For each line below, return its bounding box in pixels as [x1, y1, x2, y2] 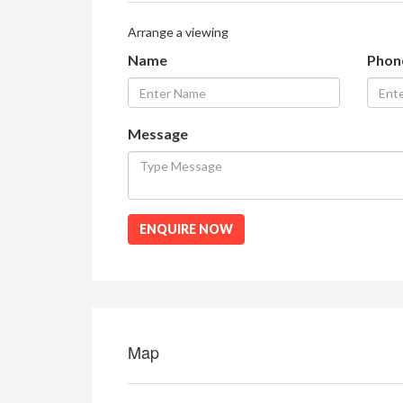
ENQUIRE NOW [139, 221, 233, 237]
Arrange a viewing [128, 24, 228, 40]
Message [128, 125, 188, 143]
